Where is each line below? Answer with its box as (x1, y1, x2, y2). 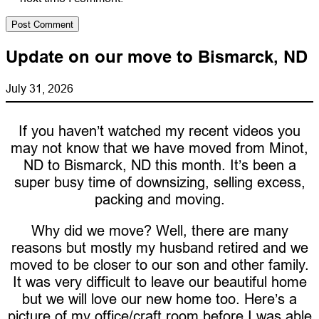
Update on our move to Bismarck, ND (6, 46, 308, 68)
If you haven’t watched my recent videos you (19, 122, 300, 140)
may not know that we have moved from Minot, (11, 140, 308, 157)
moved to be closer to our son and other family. (10, 256, 309, 273)
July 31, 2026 (6, 82, 73, 95)
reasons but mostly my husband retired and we (11, 239, 308, 256)
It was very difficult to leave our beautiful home (12, 273, 307, 291)
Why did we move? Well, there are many (31, 222, 288, 239)
